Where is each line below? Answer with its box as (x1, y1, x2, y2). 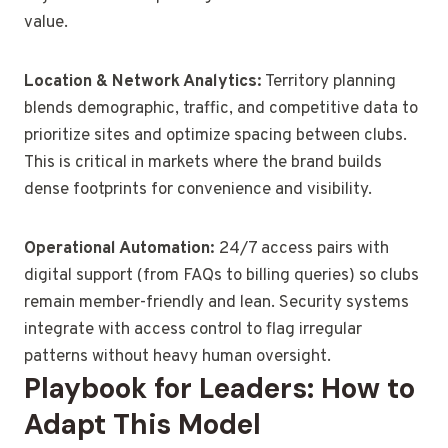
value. (24, 12, 68, 35)
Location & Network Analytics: (24, 71, 262, 94)
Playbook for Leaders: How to (24, 370, 415, 408)
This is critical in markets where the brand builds (24, 152, 382, 175)
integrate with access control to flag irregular (24, 319, 362, 342)
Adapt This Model (24, 406, 261, 444)
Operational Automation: (24, 238, 215, 261)
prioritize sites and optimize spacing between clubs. (24, 125, 407, 148)
